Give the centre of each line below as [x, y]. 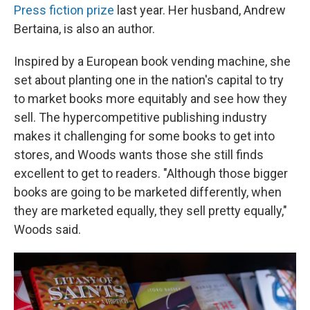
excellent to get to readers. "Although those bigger [151, 173]
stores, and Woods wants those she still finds [139, 155]
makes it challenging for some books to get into [144, 136]
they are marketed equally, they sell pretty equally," [151, 211]
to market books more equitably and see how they [151, 99]
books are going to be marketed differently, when [148, 192]
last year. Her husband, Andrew [200, 10]
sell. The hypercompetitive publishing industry [140, 117]
